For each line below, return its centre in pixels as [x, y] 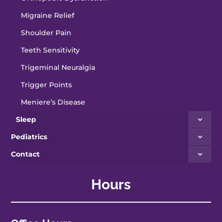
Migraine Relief [48, 15]
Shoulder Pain [46, 32]
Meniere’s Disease [53, 102]
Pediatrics [29, 137]
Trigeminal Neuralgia [58, 67]
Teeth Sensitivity [51, 50]
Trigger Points [47, 84]
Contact [26, 154]
